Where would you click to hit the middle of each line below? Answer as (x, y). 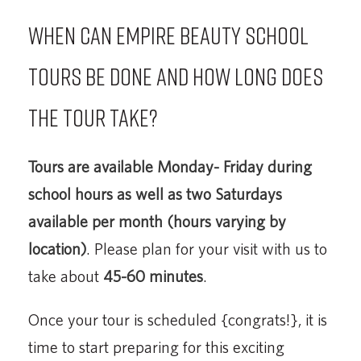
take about (66, 276)
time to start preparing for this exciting (156, 346)
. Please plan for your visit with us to (207, 248)
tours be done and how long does (176, 76)
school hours (71, 193)
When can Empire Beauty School (168, 35)
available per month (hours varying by (157, 221)
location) (57, 248)
